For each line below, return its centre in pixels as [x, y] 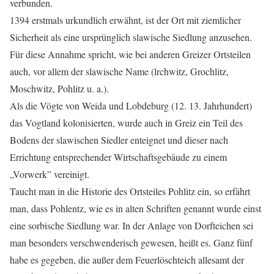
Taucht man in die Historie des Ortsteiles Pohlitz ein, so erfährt [130, 191]
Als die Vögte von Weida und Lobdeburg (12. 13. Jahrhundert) [131, 106]
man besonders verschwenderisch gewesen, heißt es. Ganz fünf [131, 243]
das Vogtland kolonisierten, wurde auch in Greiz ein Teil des [126, 123]
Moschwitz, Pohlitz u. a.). [59, 89]
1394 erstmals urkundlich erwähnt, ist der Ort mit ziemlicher [125, 20]
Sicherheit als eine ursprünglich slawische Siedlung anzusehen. [131, 37]
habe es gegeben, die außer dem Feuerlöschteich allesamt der [127, 260]
